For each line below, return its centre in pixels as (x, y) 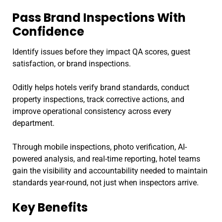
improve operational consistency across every (92, 111)
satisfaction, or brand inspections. (72, 63)
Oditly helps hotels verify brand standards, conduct (101, 87)
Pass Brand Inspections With (99, 17)
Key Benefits (50, 207)
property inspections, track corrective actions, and (98, 99)
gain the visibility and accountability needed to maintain (110, 170)
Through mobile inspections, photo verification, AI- (100, 147)
